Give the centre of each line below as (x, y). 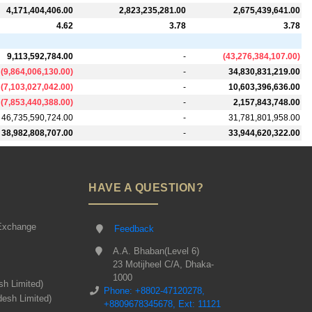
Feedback (134, 229)
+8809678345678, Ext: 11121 (163, 304)
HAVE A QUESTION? (146, 188)
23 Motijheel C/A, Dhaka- (163, 265)
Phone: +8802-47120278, (155, 291)
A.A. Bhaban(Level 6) (156, 251)
